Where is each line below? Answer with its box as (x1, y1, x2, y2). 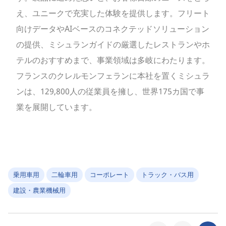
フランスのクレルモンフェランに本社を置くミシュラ (16, 70, 210, 81)
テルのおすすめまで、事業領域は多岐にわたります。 (16, 54, 210, 66)
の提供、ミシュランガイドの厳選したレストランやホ (16, 38, 210, 50)
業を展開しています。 (16, 101, 97, 112)
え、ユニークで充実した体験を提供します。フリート (16, 7, 210, 19)
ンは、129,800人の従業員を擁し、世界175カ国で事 (16, 85, 204, 97)
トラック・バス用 (141, 169, 194, 179)
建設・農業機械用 (13, 185, 66, 195)
